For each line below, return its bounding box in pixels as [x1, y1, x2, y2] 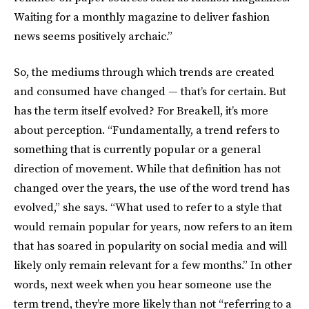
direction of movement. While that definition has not [14, 161, 281, 177]
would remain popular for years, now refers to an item [14, 219, 292, 235]
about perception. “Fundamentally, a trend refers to [14, 122, 279, 138]
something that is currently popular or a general [14, 141, 261, 157]
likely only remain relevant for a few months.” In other [14, 257, 292, 273]
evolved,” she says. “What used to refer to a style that [14, 199, 282, 215]
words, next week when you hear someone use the [14, 277, 272, 292]
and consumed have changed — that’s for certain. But [14, 83, 286, 99]
